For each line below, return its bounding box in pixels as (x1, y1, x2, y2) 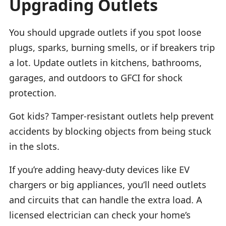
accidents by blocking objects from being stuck (9, 125, 211, 137)
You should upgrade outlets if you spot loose (9, 26, 201, 38)
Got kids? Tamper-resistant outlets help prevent (9, 109, 214, 122)
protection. (9, 86, 56, 99)
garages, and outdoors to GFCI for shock (9, 71, 183, 84)
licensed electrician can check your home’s (9, 208, 191, 221)
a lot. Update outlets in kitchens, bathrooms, (9, 56, 202, 69)
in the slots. (9, 140, 60, 152)
